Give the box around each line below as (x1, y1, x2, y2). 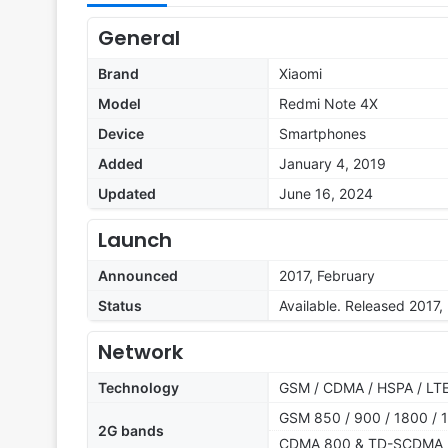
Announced (98, 267, 178, 285)
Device (98, 125, 144, 143)
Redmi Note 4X (279, 95, 378, 113)
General (98, 24, 180, 53)
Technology (98, 379, 179, 397)
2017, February (279, 267, 375, 285)
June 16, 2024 (279, 185, 373, 203)
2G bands (98, 422, 164, 440)
